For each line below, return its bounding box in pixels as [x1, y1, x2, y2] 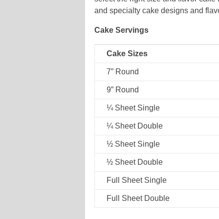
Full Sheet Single [107, 176, 167, 185]
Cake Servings [94, 26, 149, 35]
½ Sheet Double [107, 158, 163, 167]
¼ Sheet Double [107, 122, 163, 131]
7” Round [107, 67, 139, 76]
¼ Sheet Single [107, 104, 160, 112]
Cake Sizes [107, 49, 148, 58]
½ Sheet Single [107, 140, 160, 149]
